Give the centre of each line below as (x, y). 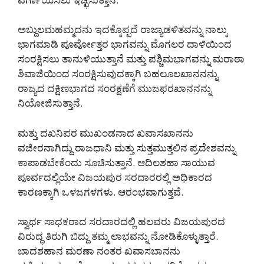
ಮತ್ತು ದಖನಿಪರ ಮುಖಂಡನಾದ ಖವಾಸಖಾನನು (105, 133)
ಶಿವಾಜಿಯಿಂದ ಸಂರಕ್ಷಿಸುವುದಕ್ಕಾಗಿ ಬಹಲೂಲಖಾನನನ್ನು (118, 74)
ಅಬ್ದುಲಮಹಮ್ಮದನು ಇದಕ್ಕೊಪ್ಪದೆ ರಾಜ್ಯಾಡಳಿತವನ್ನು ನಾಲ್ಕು (123, 29)
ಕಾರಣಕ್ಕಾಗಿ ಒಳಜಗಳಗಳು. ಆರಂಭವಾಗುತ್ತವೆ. (100, 192)
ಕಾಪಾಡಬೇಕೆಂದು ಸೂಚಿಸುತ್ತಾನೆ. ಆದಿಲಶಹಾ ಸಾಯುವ (116, 162)
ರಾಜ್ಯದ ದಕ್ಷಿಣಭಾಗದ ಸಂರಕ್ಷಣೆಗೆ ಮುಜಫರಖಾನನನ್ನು (115, 88)
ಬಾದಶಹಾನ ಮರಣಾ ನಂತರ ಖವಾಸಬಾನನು (99, 251)
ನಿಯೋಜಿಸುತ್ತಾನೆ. (50, 103)
